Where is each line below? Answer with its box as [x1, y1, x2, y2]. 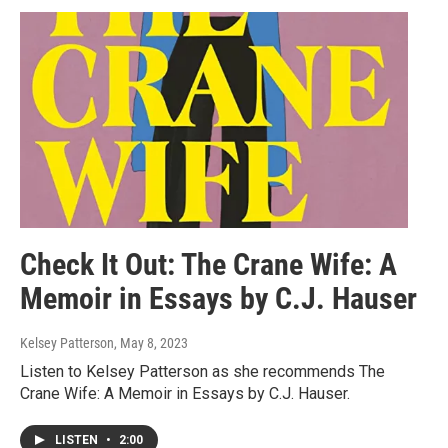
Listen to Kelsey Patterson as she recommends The [20, 362, 385, 382]
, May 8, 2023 [114, 335, 188, 352]
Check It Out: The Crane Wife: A [20, 247, 397, 283]
